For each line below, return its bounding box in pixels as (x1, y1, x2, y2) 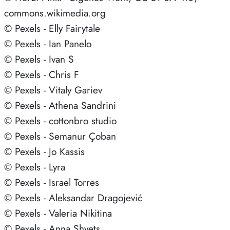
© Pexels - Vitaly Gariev (4, 82, 102, 97)
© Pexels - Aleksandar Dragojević (4, 190, 142, 205)
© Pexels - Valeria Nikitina (4, 205, 112, 220)
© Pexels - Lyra (4, 159, 65, 174)
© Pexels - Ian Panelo (4, 36, 91, 51)
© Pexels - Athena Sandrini (4, 98, 116, 112)
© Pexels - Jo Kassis (4, 144, 85, 159)
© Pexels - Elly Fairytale (4, 21, 100, 35)
